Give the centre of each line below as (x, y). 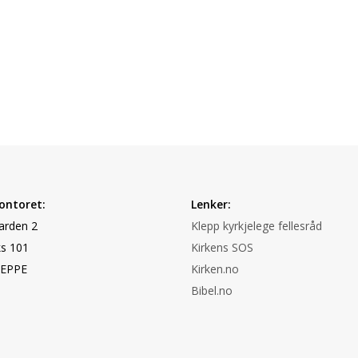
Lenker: (211, 204)
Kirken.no (215, 269)
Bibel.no (212, 290)
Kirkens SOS (222, 247)
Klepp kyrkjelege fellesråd (257, 226)
